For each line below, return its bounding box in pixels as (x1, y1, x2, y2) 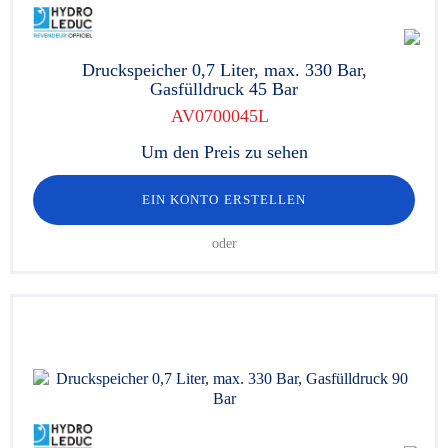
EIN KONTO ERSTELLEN (142, 192, 306, 207)
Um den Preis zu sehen (140, 142, 308, 162)
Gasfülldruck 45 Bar (150, 79, 298, 99)
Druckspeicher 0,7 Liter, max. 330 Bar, (81, 60, 367, 80)
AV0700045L (170, 106, 268, 126)
